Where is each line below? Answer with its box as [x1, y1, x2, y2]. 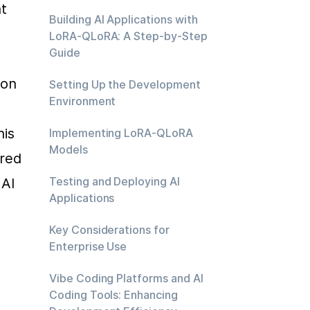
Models [49, 143, 88, 156]
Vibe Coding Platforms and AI [49, 271, 203, 285]
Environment [49, 94, 116, 108]
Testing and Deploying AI [49, 174, 180, 188]
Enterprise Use [49, 239, 127, 253]
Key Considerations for [49, 223, 170, 237]
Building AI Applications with [49, 12, 198, 26]
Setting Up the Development [49, 77, 201, 91]
